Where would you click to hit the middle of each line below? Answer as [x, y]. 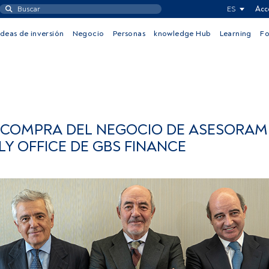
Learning [235, 34]
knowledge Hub [183, 34]
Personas [129, 34]
